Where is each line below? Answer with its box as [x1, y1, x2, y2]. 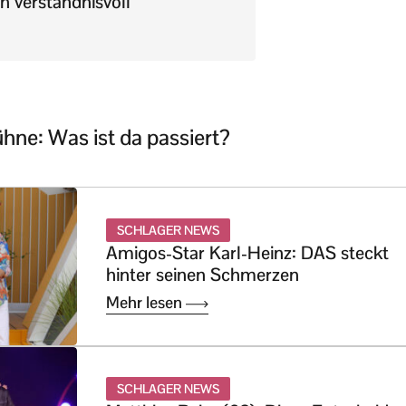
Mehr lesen [106, 291, 186, 313]
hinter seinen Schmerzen [106, 262, 299, 286]
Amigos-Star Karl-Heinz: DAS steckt [106, 240, 389, 265]
